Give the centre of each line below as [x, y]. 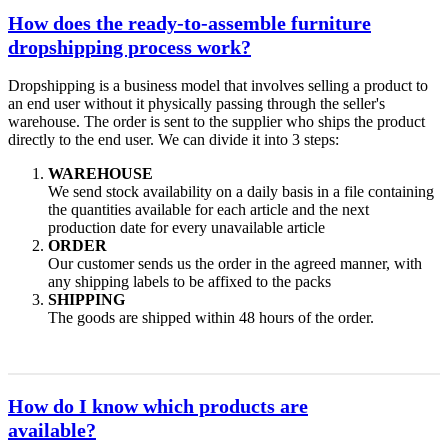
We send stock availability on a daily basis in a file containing [241, 192]
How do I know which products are [158, 405]
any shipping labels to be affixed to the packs [189, 282]
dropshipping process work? [129, 46]
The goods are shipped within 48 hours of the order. [211, 318]
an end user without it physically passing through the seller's [196, 104]
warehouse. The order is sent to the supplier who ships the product [216, 122]
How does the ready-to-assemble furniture [189, 22]
